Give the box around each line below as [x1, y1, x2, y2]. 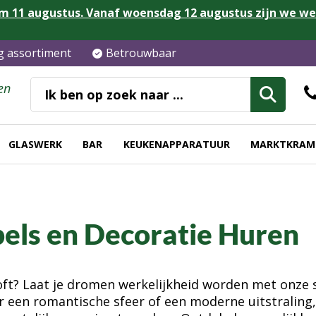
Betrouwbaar [106, 45, 176, 61]
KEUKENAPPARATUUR [123, 137, 230, 151]
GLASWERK [8, 137, 63, 151]
